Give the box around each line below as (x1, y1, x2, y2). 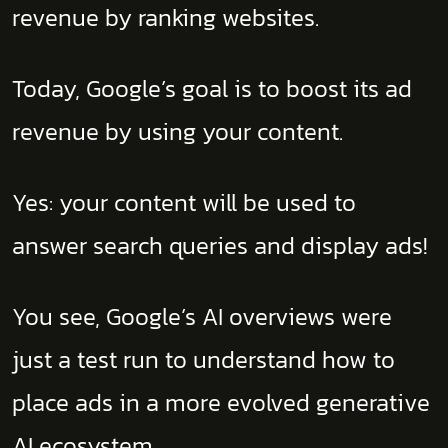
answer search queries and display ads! (12, 228, 428, 263)
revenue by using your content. (12, 114, 343, 149)
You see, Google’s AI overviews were (12, 299, 392, 334)
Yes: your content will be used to (12, 185, 356, 220)
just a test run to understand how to (12, 342, 395, 377)
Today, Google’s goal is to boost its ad (12, 71, 412, 106)
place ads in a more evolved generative (12, 385, 430, 420)
